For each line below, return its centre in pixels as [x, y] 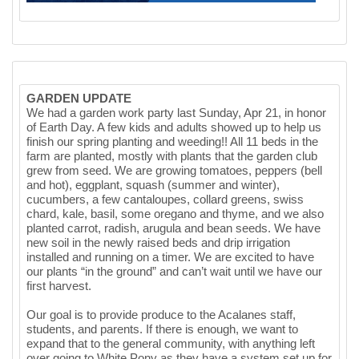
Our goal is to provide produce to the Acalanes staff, [161, 314]
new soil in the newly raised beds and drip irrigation [158, 242]
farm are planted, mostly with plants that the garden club [172, 155]
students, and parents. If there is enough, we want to [162, 329]
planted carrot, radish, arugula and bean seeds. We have [173, 228]
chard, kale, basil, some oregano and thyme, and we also [175, 213]
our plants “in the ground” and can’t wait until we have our [174, 271]
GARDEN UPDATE [79, 98]
